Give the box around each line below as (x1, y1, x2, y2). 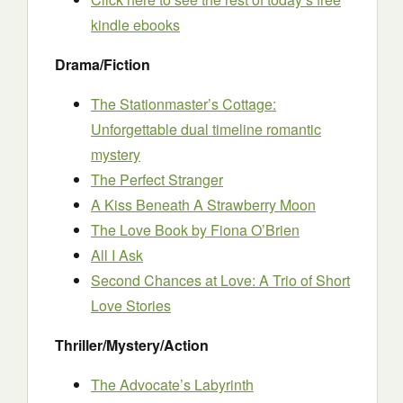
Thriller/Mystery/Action (55, 335, 209, 355)
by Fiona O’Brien (192, 219, 300, 240)
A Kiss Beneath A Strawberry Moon (91, 194, 316, 215)
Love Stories (91, 295, 171, 316)
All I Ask (91, 245, 143, 265)
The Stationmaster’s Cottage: (91, 94, 276, 114)
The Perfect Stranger (91, 169, 223, 190)
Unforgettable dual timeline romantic (91, 119, 321, 139)
